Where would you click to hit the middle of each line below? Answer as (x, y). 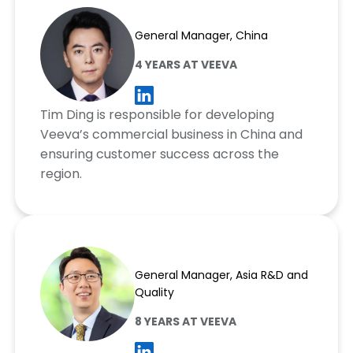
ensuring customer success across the (159, 154)
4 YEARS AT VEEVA (186, 65)
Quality (154, 292)
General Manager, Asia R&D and (221, 275)
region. (61, 173)
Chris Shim (171, 255)
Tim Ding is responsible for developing (157, 114)
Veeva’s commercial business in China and (171, 134)
